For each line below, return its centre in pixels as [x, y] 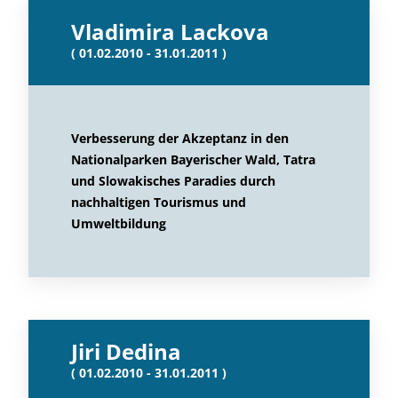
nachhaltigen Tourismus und [159, 202]
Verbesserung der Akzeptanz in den [180, 138]
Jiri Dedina [126, 351]
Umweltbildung [119, 223]
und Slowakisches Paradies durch [173, 181]
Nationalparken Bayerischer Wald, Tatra [193, 159]
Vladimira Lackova [170, 32]
